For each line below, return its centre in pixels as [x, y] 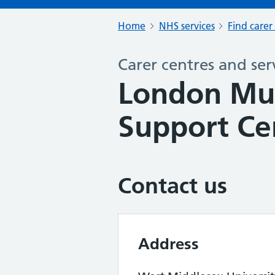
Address [168, 244]
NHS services [187, 26]
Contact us [172, 186]
